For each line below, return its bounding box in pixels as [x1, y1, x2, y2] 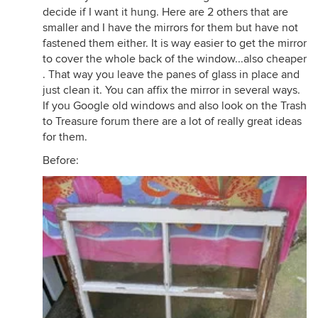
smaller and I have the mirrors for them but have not [43, 21, 298, 35]
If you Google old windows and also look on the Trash [43, 99, 307, 113]
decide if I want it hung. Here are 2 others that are [43, 5, 288, 19]
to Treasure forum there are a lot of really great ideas [43, 114, 302, 128]
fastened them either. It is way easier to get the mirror [43, 36, 307, 50]
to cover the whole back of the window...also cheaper [43, 52, 307, 66]
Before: [43, 153, 79, 168]
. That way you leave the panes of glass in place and [43, 67, 300, 82]
